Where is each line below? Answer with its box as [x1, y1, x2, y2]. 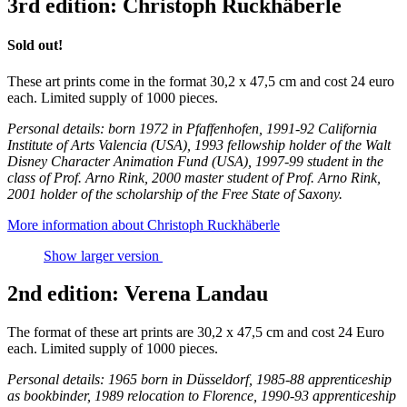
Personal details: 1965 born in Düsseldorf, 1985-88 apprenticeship [7, 372, 392, 388]
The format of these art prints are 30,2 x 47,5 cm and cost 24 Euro [7, 324, 384, 341]
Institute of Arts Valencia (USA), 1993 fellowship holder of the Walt [7, 136, 391, 153]
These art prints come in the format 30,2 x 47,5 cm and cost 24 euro [7, 73, 394, 89]
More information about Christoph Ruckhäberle [7, 216, 280, 233]
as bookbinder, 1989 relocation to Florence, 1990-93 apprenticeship [7, 388, 396, 404]
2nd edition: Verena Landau [7, 282, 268, 306]
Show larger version [44, 247, 163, 263]
